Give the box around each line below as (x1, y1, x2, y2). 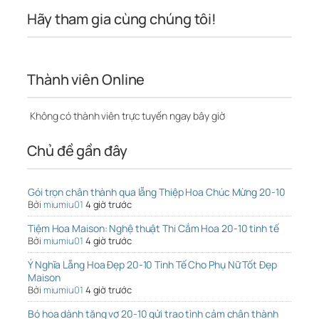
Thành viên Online (27, 70, 145, 90)
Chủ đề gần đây (27, 141, 127, 161)
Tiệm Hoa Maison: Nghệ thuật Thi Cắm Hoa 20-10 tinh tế (28, 221, 279, 236)
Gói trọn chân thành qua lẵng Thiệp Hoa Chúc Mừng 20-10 (28, 185, 286, 199)
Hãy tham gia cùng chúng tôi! (27, 9, 217, 29)
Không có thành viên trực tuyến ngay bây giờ (28, 109, 225, 123)
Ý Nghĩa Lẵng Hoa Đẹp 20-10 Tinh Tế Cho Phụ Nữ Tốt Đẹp (28, 258, 277, 272)
